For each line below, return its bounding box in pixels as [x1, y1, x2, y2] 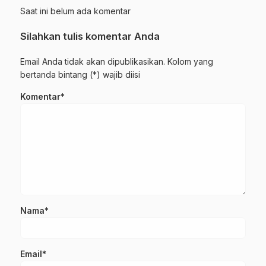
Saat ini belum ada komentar [20, 6, 131, 17]
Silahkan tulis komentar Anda [20, 30, 160, 43]
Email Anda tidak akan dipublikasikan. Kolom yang [20, 56, 213, 67]
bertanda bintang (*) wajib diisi [20, 69, 140, 80]
